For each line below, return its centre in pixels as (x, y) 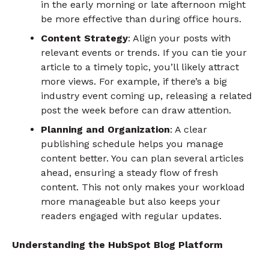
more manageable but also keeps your (131, 201)
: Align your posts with (179, 38)
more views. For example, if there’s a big (134, 81)
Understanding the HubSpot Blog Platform (117, 244)
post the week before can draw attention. (136, 110)
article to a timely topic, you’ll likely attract (140, 67)
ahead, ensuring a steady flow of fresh (129, 172)
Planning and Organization (105, 129)
